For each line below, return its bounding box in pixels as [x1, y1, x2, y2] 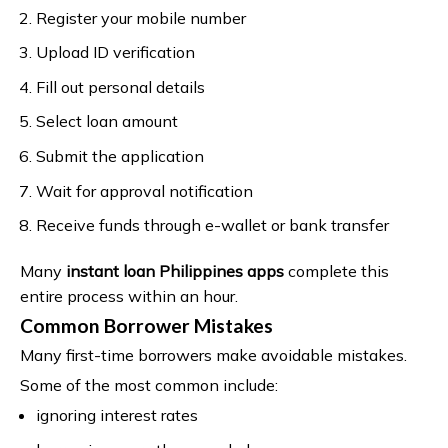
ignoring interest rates [35, 404, 198, 425]
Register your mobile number [35, 7, 246, 28]
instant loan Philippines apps [66, 260, 284, 281]
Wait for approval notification [35, 180, 253, 201]
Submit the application [35, 145, 204, 166]
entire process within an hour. [20, 285, 238, 306]
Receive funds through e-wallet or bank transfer [35, 215, 389, 236]
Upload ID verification [35, 42, 195, 63]
